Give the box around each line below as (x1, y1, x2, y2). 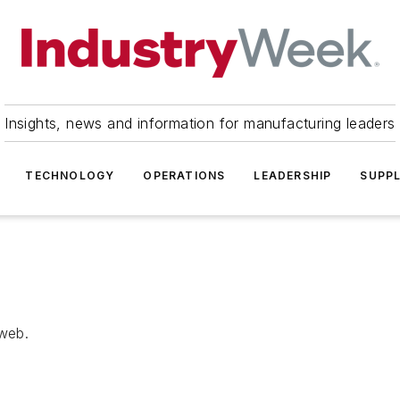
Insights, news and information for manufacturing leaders (4, 114, 396, 132)
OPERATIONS (143, 169, 226, 182)
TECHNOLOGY (25, 169, 115, 182)
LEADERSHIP (254, 169, 332, 182)
